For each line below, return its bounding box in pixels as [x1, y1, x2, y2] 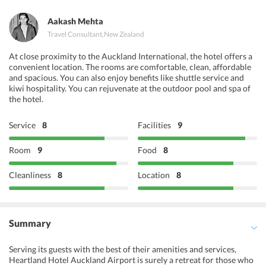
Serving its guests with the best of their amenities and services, [9, 244, 236, 254]
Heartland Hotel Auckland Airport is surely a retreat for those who [9, 255, 254, 265]
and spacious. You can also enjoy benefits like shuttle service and [9, 72, 244, 83]
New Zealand [104, 30, 144, 39]
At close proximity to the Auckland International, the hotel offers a [9, 51, 252, 61]
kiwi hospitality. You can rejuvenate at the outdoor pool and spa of [9, 83, 251, 93]
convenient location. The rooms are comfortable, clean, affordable [9, 62, 251, 72]
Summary [9, 217, 51, 229]
